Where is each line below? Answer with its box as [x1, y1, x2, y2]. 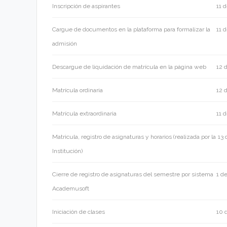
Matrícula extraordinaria [52, 110, 117, 118]
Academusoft [52, 185, 89, 193]
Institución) [52, 147, 83, 155]
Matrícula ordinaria [52, 87, 103, 94]
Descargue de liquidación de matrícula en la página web [52, 63, 206, 71]
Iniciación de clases [52, 208, 105, 216]
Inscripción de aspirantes [52, 3, 120, 10]
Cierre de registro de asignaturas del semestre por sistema [52, 171, 213, 178]
